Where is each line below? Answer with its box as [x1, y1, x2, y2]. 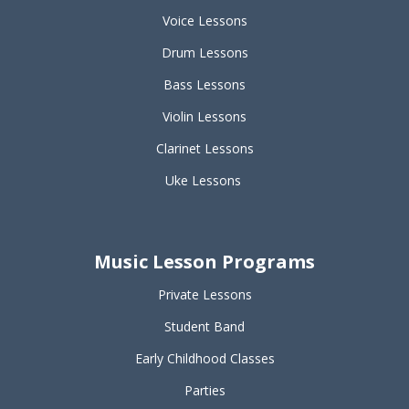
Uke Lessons [164, 171, 241, 189]
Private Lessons [157, 285, 252, 303]
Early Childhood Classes [134, 349, 275, 367]
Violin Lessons [163, 107, 246, 125]
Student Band [164, 317, 245, 335]
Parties [184, 381, 225, 399]
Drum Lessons [161, 43, 248, 61]
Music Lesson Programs [94, 248, 315, 274]
